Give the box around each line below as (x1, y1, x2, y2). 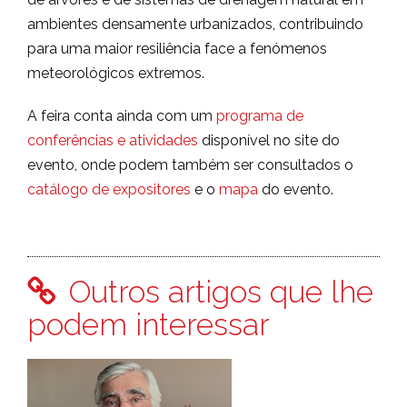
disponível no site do (198, 132, 340, 150)
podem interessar (27, 306, 270, 343)
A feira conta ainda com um (27, 107, 216, 125)
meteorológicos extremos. (27, 65, 204, 83)
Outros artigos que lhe (61, 273, 373, 311)
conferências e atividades (27, 132, 198, 150)
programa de (216, 107, 303, 125)
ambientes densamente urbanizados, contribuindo (27, 15, 363, 34)
